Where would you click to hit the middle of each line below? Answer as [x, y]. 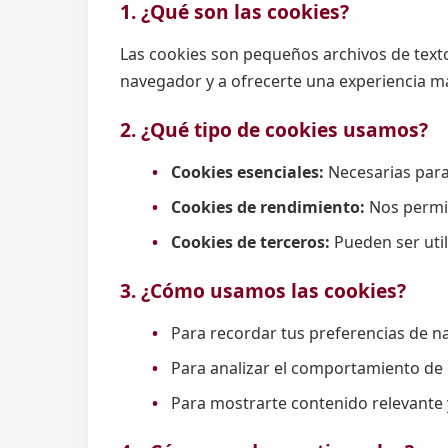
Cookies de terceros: [251, 241]
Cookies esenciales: [248, 171]
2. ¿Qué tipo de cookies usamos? [274, 130]
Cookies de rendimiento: [268, 206]
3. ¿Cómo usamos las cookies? [263, 291]
